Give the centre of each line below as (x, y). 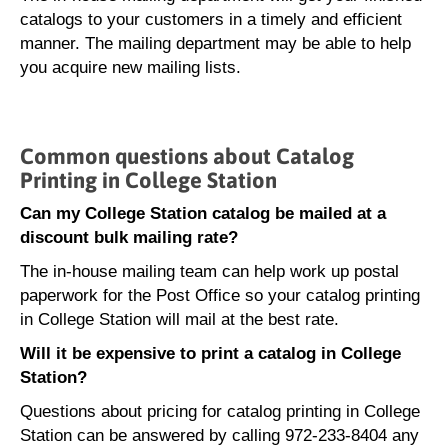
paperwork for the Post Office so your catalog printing (220, 295)
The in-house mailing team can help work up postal (209, 271)
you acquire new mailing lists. (130, 67)
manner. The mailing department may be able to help (215, 43)
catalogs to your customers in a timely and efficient (211, 19)
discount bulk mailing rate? (129, 237)
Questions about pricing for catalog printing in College (220, 411)
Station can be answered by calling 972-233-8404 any (219, 435)
